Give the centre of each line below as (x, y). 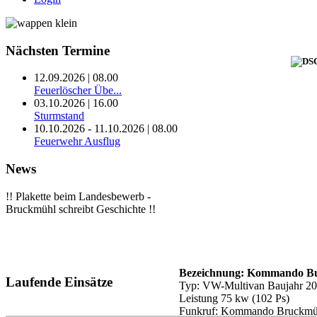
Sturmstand (59, 116)
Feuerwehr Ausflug (77, 142)
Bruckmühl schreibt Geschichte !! (81, 209)
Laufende (33, 282)
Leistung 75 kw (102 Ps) (234, 298)
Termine (84, 50)
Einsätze (87, 282)
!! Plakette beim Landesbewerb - (78, 196)
